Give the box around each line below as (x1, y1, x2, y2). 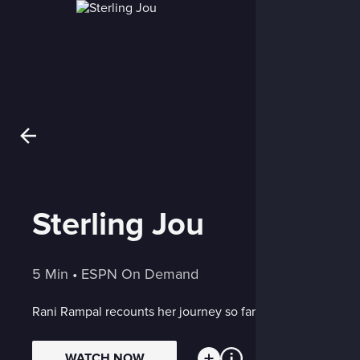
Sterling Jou (32, 205, 204, 244)
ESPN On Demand (81, 265, 198, 283)
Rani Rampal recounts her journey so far (32, 304, 256, 320)
